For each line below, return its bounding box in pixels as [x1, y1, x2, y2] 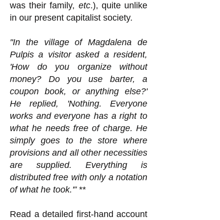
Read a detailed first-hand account [10, 209, 147, 219]
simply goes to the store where [10, 136, 147, 145]
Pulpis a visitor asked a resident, [10, 50, 147, 59]
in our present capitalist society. [10, 13, 133, 23]
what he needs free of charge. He [10, 123, 147, 133]
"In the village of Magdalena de [10, 37, 147, 47]
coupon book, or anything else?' [10, 86, 147, 96]
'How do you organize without [10, 62, 147, 72]
